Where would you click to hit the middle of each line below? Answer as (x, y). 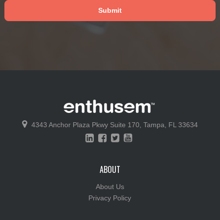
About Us (110, 186)
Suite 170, (126, 124)
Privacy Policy (110, 198)
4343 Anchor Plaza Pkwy (70, 124)
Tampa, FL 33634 (170, 124)
